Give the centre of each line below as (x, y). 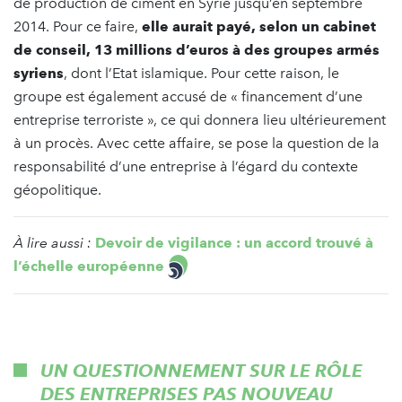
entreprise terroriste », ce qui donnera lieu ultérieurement (200, 119)
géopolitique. (57, 189)
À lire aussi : (52, 242)
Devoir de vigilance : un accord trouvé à (234, 242)
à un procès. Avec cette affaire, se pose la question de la (197, 143)
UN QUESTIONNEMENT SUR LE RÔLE (201, 371)
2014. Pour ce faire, (78, 26)
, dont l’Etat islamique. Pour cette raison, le (201, 73)
